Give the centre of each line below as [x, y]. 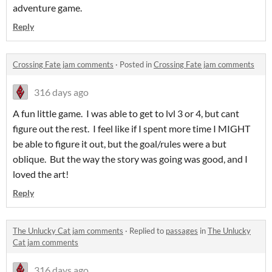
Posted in [137, 65]
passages [182, 231]
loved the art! [41, 174]
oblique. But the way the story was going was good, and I [130, 159]
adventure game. [48, 8]
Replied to [148, 231]
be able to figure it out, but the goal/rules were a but [120, 144]
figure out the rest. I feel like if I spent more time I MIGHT [131, 129]
